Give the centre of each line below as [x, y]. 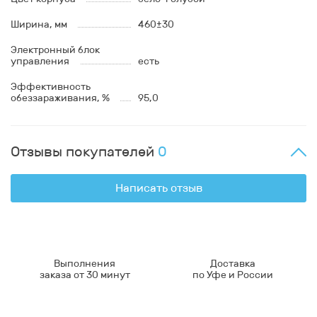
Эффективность [51, 87]
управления [40, 62]
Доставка [232, 264]
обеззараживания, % [60, 98]
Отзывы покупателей [84, 152]
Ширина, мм [39, 25]
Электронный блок [55, 50]
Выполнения [85, 264]
